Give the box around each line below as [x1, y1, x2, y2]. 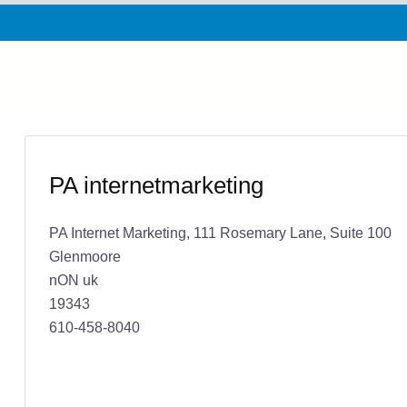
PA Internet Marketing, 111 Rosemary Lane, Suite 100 [48, 223, 392, 241]
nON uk [48, 271, 98, 288]
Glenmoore [48, 247, 121, 264]
